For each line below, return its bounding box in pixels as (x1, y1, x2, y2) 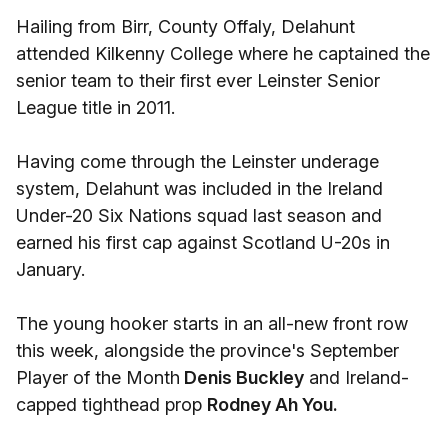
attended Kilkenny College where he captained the (16, 43, 430, 64)
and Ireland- (304, 367, 409, 388)
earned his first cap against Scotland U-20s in (16, 232, 390, 253)
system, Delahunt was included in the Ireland (16, 178, 383, 199)
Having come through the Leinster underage (16, 151, 379, 172)
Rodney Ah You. (207, 394, 338, 415)
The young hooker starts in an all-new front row (16, 313, 408, 334)
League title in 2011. (16, 97, 175, 118)
